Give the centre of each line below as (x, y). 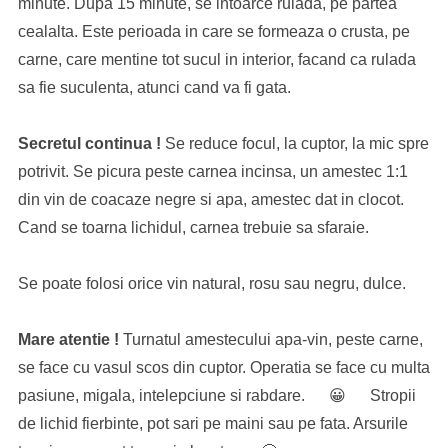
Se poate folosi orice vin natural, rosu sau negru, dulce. (211, 283)
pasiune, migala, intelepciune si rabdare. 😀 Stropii (216, 395)
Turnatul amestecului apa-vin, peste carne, (272, 339)
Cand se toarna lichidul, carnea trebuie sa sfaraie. (193, 227)
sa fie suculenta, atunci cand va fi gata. (154, 87)
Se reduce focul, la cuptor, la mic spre (296, 143)
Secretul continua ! (91, 143)
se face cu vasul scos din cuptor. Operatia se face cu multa (223, 367)
